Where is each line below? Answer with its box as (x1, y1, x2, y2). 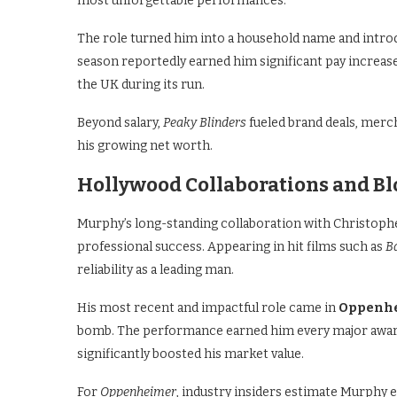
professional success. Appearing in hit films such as (77, 239, 385, 254)
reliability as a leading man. (77, 262, 234, 277)
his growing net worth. (77, 138, 213, 153)
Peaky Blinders (163, 115, 246, 130)
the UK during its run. (77, 77, 205, 92)
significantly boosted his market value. (77, 346, 304, 362)
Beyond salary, (77, 115, 163, 130)
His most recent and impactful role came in (77, 300, 339, 315)
